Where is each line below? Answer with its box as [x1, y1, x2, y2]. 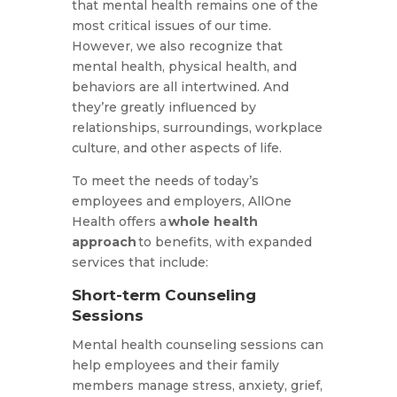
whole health [167, 214, 258, 230]
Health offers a [71, 214, 168, 230]
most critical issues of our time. [71, 18, 271, 35]
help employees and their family [71, 357, 279, 374]
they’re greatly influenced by [71, 99, 256, 116]
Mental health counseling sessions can [71, 337, 323, 354]
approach [71, 234, 136, 251]
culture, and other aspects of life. [71, 140, 285, 157]
